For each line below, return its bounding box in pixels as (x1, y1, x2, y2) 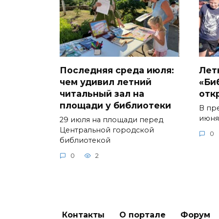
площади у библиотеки (60, 100, 171, 110)
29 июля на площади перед (60, 115, 163, 124)
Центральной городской (60, 125, 154, 134)
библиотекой (60, 135, 110, 145)
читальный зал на (60, 88, 144, 99)
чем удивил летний (60, 76, 152, 87)
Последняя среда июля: (60, 65, 174, 75)
